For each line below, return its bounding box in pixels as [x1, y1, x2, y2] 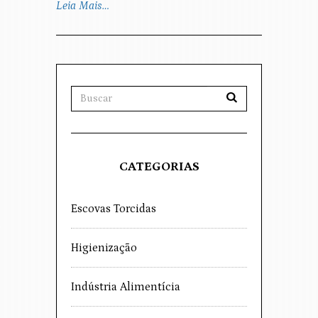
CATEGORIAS [119, 160, 199, 175]
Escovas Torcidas [71, 202, 156, 216]
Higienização [71, 241, 137, 255]
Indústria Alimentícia [71, 280, 180, 294]
